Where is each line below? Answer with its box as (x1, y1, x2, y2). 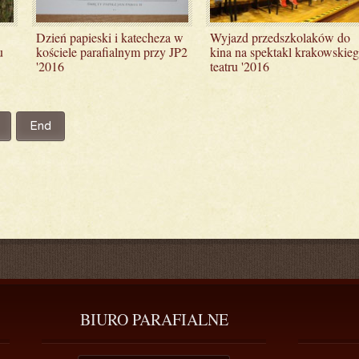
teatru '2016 (210, 58, 270, 75)
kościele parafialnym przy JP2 (35, 43, 188, 60)
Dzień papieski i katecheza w (35, 29, 184, 46)
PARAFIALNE (127, 309, 228, 330)
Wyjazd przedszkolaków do (210, 29, 351, 46)
